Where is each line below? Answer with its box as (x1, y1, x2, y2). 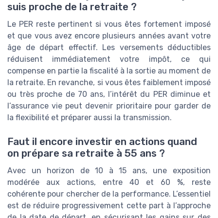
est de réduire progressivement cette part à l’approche (7, 200, 211, 210)
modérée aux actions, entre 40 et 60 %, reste (7, 177, 211, 187)
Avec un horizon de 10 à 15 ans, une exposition (7, 165, 211, 175)
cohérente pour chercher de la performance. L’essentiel (7, 189, 211, 199)
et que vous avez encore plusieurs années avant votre (7, 31, 211, 41)
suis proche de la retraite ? (7, 1, 137, 13)
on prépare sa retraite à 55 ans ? (7, 147, 165, 159)
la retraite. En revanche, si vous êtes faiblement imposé (7, 78, 211, 88)
